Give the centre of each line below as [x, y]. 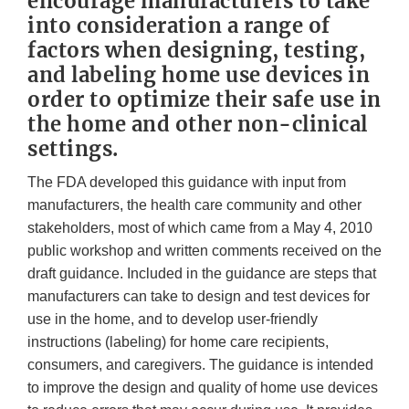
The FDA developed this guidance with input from [187, 183]
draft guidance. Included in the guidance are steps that [202, 274]
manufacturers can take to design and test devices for [199, 297]
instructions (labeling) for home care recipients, [178, 342]
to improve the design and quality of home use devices [203, 388]
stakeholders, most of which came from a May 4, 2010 [200, 228]
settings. [73, 149]
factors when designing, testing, [196, 51]
